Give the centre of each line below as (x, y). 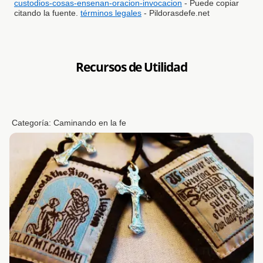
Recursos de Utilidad (131, 67)
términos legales (111, 13)
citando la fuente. (47, 13)
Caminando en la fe (90, 123)
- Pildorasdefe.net (176, 13)
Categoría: (33, 123)
